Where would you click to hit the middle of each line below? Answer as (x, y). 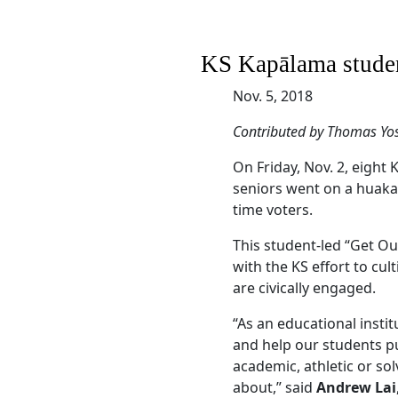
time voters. (273, 210)
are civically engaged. (304, 288)
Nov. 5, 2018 (273, 96)
